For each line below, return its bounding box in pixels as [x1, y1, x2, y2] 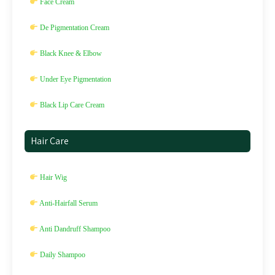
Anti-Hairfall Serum [37, 199, 98, 207]
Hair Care [31, 134, 69, 147]
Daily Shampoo [37, 250, 85, 259]
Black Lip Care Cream [37, 101, 104, 109]
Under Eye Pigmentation [37, 75, 111, 83]
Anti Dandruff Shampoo [37, 225, 110, 233]
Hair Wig [37, 173, 67, 182]
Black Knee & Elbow [37, 49, 102, 58]
